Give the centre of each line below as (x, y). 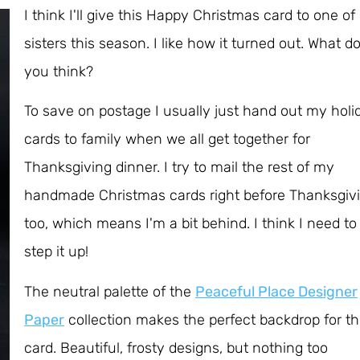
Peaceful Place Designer (276, 291)
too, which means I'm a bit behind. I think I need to (190, 224)
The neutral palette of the (110, 291)
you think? (59, 72)
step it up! (56, 252)
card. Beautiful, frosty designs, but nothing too (176, 348)
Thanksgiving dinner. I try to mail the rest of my (179, 168)
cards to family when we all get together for (167, 139)
